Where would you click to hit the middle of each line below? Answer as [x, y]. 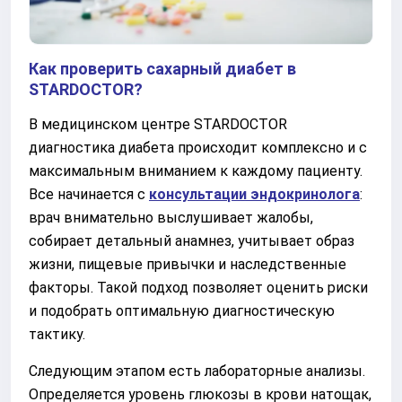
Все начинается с [89, 194]
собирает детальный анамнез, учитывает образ [192, 240]
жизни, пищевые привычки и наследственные [188, 264]
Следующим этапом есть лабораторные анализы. [197, 371]
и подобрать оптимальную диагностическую [182, 310]
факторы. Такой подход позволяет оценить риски [198, 287]
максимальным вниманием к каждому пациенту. [196, 170]
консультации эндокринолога [254, 194]
